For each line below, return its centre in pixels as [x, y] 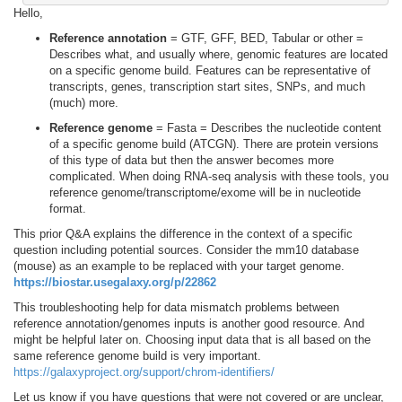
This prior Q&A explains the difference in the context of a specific [183, 233]
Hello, [28, 13]
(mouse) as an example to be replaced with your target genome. [179, 266]
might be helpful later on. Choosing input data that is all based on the [192, 339]
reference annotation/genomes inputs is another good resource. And [189, 323]
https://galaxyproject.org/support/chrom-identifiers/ [144, 371]
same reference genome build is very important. [137, 355]
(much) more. [84, 102]
